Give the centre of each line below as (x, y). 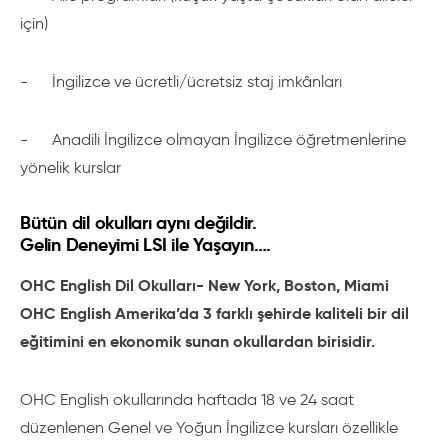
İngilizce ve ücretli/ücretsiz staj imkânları (197, 81)
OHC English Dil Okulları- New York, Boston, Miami (204, 285)
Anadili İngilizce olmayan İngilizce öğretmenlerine (229, 139)
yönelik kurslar (70, 167)
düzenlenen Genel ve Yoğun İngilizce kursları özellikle (209, 427)
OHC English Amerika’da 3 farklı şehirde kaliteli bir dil (214, 313)
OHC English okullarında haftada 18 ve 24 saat (187, 399)
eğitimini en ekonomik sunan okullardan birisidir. (199, 341)
